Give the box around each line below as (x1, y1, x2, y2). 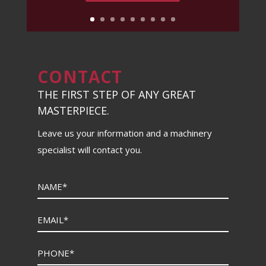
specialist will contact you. (37, 144, 142, 156)
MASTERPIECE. (37, 103, 109, 118)
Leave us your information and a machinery (37, 127, 212, 140)
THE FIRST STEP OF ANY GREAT (37, 87, 196, 102)
